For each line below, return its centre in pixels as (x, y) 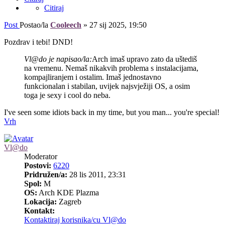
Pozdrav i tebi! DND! (38, 42)
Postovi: (38, 165)
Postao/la (35, 25)
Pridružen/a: (46, 174)
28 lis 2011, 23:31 (97, 174)
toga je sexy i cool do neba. (67, 95)
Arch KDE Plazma (68, 192)
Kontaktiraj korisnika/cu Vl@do (75, 219)
